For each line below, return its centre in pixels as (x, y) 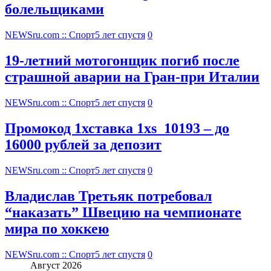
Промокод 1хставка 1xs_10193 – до (117, 129)
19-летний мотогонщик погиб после (122, 61)
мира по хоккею (57, 228)
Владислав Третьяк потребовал (108, 196)
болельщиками (54, 9)
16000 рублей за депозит (83, 145)
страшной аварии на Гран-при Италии (132, 77)
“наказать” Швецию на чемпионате (123, 212)
